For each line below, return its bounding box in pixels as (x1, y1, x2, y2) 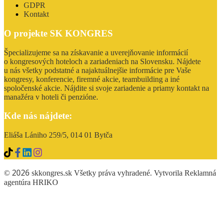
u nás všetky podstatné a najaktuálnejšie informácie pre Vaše (4, 66, 191, 74)
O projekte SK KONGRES (4, 28, 113, 38)
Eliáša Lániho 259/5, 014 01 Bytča (4, 131, 112, 140)
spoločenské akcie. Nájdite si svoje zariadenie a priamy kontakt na (4, 83, 209, 92)
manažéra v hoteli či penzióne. (4, 92, 98, 101)
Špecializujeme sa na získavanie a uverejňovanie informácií (4, 48, 188, 57)
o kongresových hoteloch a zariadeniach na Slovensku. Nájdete (4, 57, 201, 66)
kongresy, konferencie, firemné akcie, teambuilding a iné (4, 74, 180, 83)
